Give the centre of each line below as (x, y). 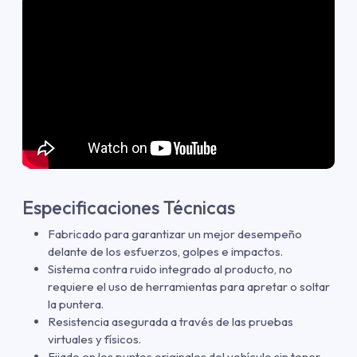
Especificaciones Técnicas (129, 207)
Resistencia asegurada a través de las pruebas (171, 321)
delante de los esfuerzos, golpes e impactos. (165, 251)
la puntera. (76, 304)
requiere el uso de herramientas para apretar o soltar (189, 286)
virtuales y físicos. (94, 339)
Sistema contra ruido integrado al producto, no (170, 269)
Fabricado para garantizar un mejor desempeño (175, 233)
